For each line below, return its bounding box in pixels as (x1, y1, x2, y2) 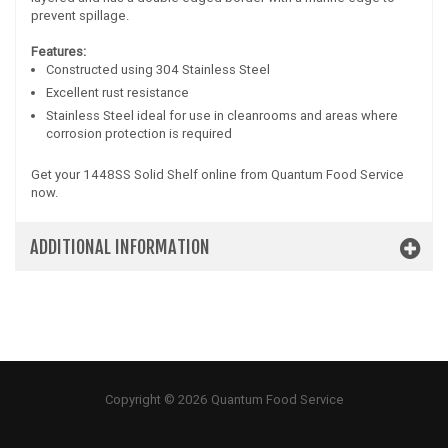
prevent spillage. (31, 7, 129, 25)
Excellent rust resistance (46, 84, 189, 102)
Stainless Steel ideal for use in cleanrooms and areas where (46, 107, 398, 125)
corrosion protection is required (46, 125, 232, 143)
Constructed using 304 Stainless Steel (46, 61, 270, 79)
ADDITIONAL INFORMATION (30, 236, 210, 259)
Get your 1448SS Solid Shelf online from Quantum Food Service (31, 166, 404, 184)
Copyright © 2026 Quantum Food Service (104, 391, 344, 409)
